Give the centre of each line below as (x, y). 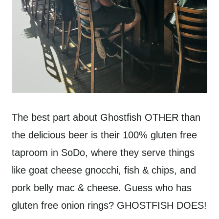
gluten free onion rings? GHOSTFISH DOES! (109, 205)
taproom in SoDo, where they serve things (103, 152)
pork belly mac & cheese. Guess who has (102, 187)
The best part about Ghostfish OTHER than (106, 117)
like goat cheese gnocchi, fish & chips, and (104, 170)
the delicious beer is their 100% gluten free (104, 135)
